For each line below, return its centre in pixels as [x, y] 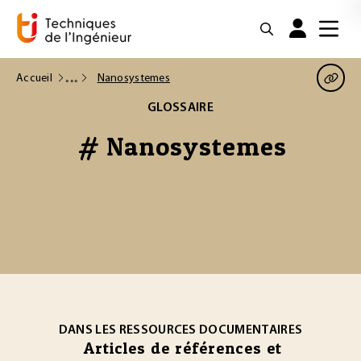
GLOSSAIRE [180, 108]
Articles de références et [183, 348]
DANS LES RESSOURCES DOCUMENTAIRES [180, 330]
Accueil [34, 78]
